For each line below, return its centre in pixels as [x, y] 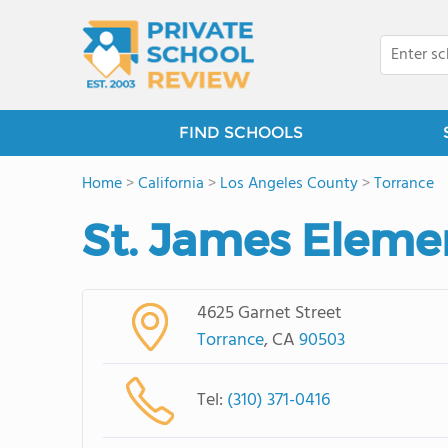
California [171, 184]
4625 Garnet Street [269, 313]
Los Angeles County [289, 184]
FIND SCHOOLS [240, 132]
